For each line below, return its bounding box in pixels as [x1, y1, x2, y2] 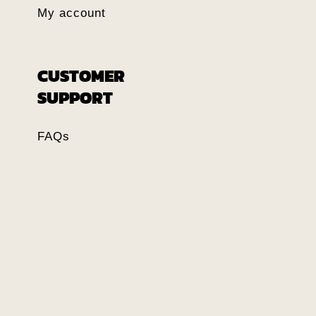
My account [37, 6, 106, 20]
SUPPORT [37, 85, 113, 110]
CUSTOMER [37, 63, 125, 88]
